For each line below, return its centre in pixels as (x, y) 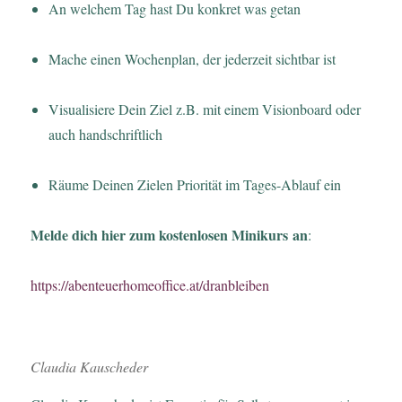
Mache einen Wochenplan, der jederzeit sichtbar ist (192, 58)
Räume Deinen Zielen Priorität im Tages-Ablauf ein (195, 184)
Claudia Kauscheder (90, 367)
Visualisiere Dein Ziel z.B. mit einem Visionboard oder (205, 109)
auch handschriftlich (106, 134)
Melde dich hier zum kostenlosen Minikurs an (170, 234)
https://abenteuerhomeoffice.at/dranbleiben (150, 284)
